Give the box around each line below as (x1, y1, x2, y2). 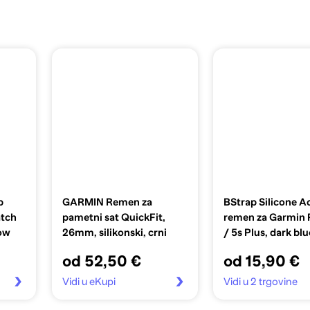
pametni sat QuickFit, (62, 211, 165, 223)
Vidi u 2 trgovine (223, 275, 298, 287)
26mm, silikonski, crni (62, 226, 167, 238)
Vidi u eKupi (62, 275, 116, 287)
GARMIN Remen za (62, 196, 152, 208)
